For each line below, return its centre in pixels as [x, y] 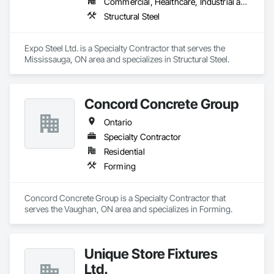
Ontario [118, 122]
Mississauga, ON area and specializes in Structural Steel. [127, 59]
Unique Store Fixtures [151, 254]
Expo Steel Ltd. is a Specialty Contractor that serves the [125, 48]
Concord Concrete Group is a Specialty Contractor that [125, 198]
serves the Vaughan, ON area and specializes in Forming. [128, 209]
